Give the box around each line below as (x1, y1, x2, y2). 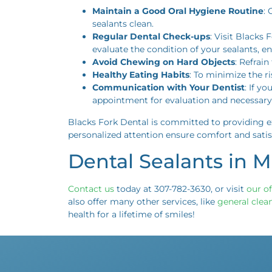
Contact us (68, 183, 114, 194)
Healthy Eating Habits (92, 69, 189, 81)
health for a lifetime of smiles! (68, 208, 195, 220)
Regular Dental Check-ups (92, 31, 210, 42)
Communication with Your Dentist (92, 82, 245, 93)
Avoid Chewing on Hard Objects (92, 56, 235, 68)
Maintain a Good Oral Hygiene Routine (92, 5, 263, 17)
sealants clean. (92, 18, 154, 30)
